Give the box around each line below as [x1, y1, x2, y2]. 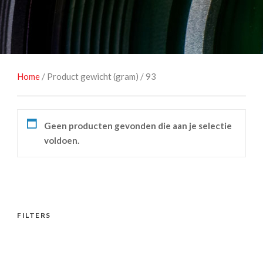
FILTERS [17, 210, 51, 220]
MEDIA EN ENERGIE [103, 4, 184, 15]
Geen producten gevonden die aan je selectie [44, 120, 232, 131]
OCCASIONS [106, 31, 159, 42]
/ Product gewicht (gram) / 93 [40, 70, 156, 82]
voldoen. [44, 134, 79, 146]
